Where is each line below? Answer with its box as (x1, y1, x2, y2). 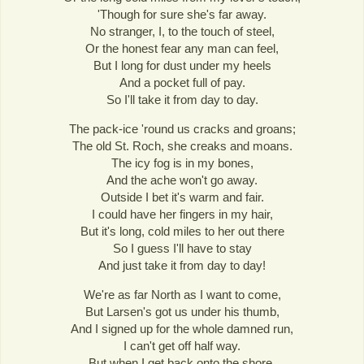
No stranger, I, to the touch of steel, (89, 24, 275, 38)
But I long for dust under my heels (93, 58, 271, 72)
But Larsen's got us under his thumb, (84, 305, 279, 319)
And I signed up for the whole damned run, (71, 322, 293, 336)
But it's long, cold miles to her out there (80, 224, 284, 239)
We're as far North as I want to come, (83, 288, 281, 302)
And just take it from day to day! (98, 258, 266, 273)
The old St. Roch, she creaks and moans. (71, 139, 292, 154)
